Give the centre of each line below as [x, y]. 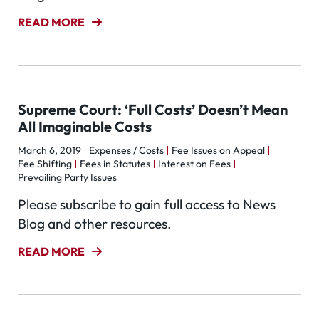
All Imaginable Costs [85, 126]
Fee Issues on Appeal [218, 150]
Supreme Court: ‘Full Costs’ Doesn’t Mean [153, 109]
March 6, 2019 [49, 150]
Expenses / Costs [126, 150]
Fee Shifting [45, 164]
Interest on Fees [194, 164]
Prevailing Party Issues [67, 177]
